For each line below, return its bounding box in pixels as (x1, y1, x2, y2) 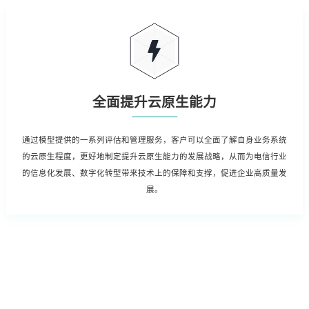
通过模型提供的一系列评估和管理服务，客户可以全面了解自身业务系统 (21, 134, 287, 145)
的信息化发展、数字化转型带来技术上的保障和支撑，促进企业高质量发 (21, 168, 287, 178)
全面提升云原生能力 (92, 94, 217, 111)
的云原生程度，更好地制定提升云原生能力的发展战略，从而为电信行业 (21, 151, 287, 161)
